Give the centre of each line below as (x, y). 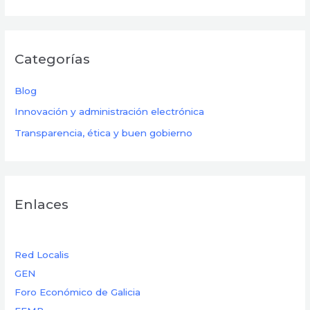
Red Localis (42, 255)
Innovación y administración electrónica (110, 112)
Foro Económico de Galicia (78, 292)
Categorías (53, 58)
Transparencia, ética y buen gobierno (104, 133)
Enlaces (42, 204)
